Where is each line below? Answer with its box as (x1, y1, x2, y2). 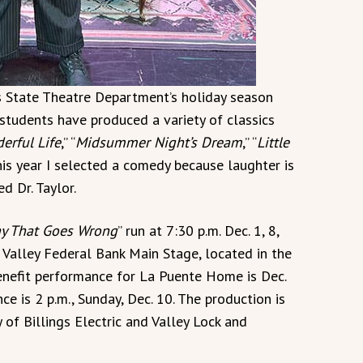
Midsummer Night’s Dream (75, 132, 242, 152)
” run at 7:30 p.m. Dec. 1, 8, (117, 220, 279, 240)
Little (257, 132, 289, 152)
